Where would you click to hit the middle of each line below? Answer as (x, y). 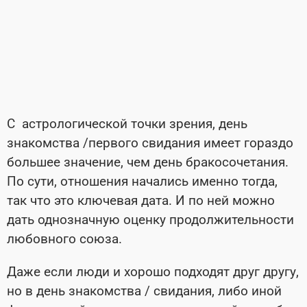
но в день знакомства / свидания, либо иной (144, 291)
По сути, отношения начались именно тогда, (142, 182)
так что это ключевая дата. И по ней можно (141, 201)
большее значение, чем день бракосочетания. (148, 162)
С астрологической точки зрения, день (127, 124)
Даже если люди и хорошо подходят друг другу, (153, 272)
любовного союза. (66, 239)
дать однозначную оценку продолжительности (150, 220)
